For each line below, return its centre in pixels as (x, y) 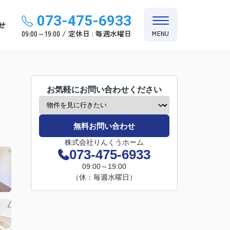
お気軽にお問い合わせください (104, 90)
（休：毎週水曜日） (104, 177)
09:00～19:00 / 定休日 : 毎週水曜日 (76, 33)
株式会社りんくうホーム (104, 142)
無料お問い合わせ (104, 126)
